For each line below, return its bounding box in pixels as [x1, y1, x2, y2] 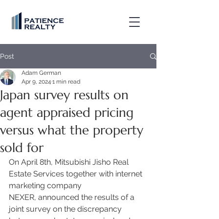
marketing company [9, 181, 84, 190]
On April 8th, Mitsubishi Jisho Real [9, 157, 131, 167]
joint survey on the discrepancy [9, 204, 124, 214]
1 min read [52, 78, 80, 85]
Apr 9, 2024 [22, 78, 51, 85]
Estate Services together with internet [9, 169, 144, 178]
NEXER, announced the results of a [9, 193, 136, 202]
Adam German [22, 69, 61, 76]
